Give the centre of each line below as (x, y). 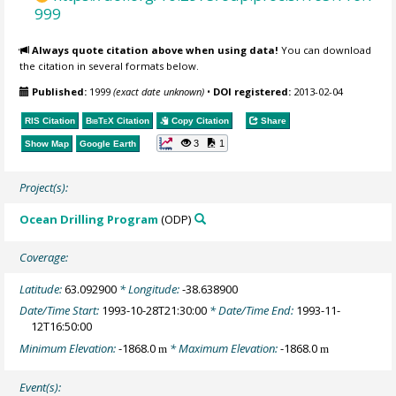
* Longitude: (150, 289)
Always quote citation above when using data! (156, 50)
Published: (60, 91)
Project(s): (44, 187)
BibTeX (100, 121)
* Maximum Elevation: (224, 348)
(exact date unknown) (159, 91)
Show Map (47, 144)
